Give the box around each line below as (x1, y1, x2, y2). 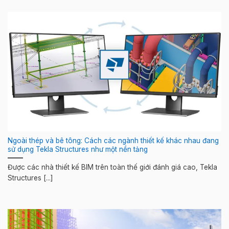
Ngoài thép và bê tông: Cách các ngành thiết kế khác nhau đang (8, 136, 219, 145)
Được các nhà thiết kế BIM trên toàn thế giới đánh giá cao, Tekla (8, 163, 217, 172)
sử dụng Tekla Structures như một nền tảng (8, 145, 148, 154)
